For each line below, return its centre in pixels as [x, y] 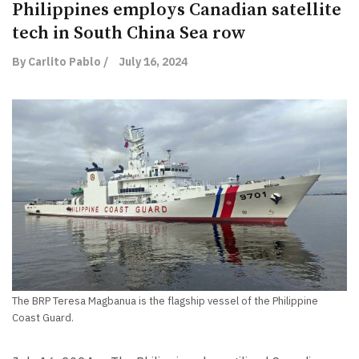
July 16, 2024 [153, 61]
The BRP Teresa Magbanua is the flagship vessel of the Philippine [165, 301]
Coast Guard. [43, 317]
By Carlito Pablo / [60, 61]
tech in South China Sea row [129, 33]
